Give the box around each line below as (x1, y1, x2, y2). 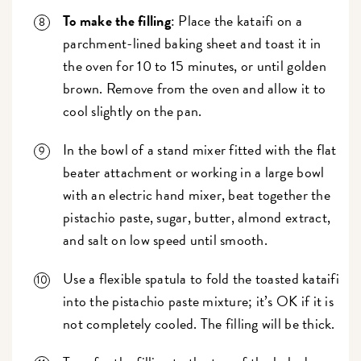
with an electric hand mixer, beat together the (63, 184, 330, 206)
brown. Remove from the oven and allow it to (63, 77, 326, 100)
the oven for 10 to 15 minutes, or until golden (63, 55, 326, 77)
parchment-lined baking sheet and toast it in (63, 32, 322, 55)
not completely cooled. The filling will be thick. (63, 313, 338, 335)
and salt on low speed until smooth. (63, 229, 272, 251)
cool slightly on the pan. (63, 100, 205, 122)
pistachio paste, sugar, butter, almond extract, (63, 206, 331, 229)
